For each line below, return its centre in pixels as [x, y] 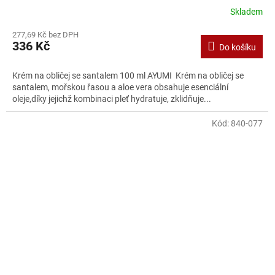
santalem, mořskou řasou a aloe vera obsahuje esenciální [120, 87]
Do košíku [238, 48]
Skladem [246, 11]
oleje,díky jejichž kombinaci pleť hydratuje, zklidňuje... [112, 99]
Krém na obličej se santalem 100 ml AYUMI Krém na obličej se [128, 76]
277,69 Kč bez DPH [45, 35]
